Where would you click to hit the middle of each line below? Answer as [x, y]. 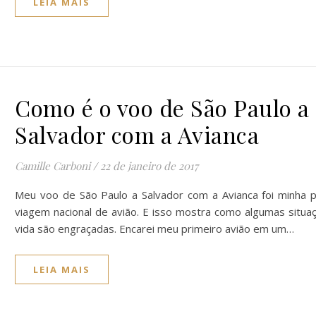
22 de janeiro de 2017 [149, 166]
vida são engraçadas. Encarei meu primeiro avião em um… [154, 229]
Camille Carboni [53, 166]
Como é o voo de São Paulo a [162, 108]
